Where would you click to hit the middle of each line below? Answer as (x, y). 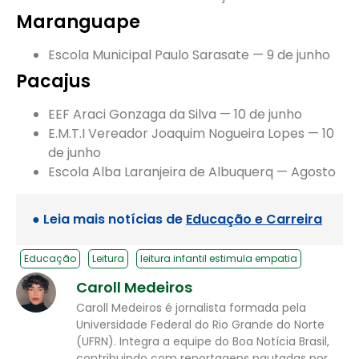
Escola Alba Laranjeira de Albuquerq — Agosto (192, 172)
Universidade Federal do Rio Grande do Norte (200, 324)
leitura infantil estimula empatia (219, 258)
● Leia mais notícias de (109, 219)
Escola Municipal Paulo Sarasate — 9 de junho (189, 55)
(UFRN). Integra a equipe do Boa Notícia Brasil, (203, 341)
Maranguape (78, 22)
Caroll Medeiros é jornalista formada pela (191, 307)
